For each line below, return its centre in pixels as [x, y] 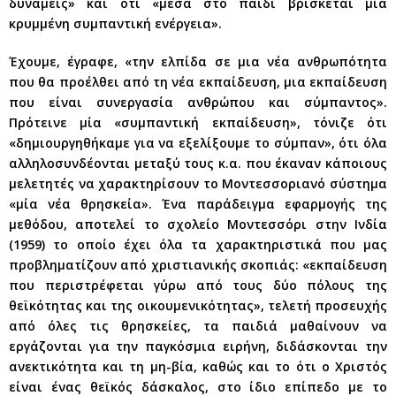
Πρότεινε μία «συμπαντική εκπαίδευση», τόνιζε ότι [198, 122]
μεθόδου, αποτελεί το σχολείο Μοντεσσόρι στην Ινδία [198, 224]
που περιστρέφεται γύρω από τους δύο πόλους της [198, 285]
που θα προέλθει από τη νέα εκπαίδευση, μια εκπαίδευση [198, 81]
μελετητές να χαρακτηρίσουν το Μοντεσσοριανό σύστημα [198, 183]
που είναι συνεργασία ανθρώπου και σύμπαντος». [198, 102]
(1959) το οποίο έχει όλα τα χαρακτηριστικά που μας [198, 244]
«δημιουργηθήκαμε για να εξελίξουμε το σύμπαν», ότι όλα [198, 142]
